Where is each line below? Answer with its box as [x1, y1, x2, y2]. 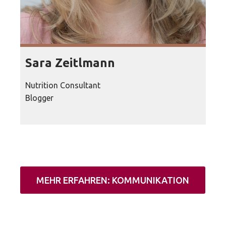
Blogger [25, 93, 53, 102]
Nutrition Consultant [25, 80, 100, 90]
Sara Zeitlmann [25, 55, 115, 70]
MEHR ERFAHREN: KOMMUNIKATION [36, 175, 189, 185]
